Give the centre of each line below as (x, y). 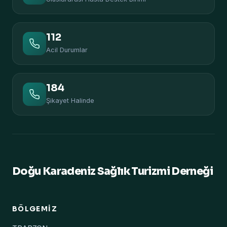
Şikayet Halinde (70, 101)
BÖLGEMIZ (35, 209)
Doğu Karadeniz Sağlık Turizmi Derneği (112, 171)
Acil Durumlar (67, 50)
